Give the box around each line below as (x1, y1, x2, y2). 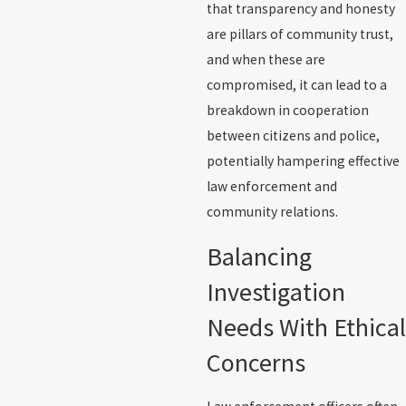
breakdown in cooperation (206, 101, 369, 120)
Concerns (206, 345, 305, 379)
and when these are (206, 51, 325, 69)
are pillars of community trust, (206, 25, 393, 43)
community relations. (206, 203, 338, 221)
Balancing (206, 239, 312, 273)
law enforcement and (206, 178, 337, 196)
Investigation (206, 275, 345, 308)
